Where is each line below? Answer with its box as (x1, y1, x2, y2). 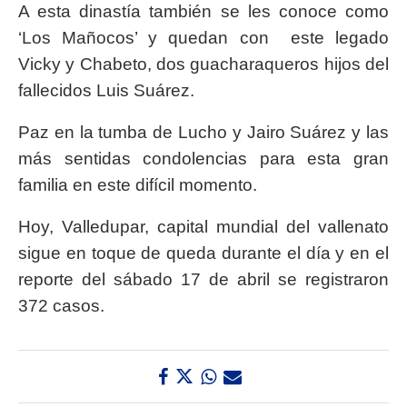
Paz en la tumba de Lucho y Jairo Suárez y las (18, 123, 389, 143)
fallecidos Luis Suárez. (18, 81, 194, 101)
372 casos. (18, 296, 104, 316)
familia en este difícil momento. (18, 175, 257, 195)
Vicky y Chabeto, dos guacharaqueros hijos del (18, 55, 389, 74)
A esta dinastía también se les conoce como (18, 2, 389, 22)
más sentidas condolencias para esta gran (18, 149, 389, 169)
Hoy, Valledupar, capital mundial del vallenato (18, 217, 389, 237)
